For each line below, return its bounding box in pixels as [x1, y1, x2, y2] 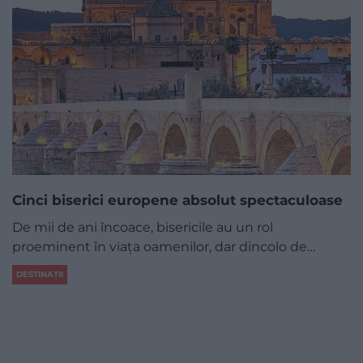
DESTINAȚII [16, 269, 63, 280]
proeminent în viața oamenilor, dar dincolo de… [12, 238, 315, 254]
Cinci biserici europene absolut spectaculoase [12, 191, 343, 208]
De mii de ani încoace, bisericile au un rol [12, 219, 273, 235]
